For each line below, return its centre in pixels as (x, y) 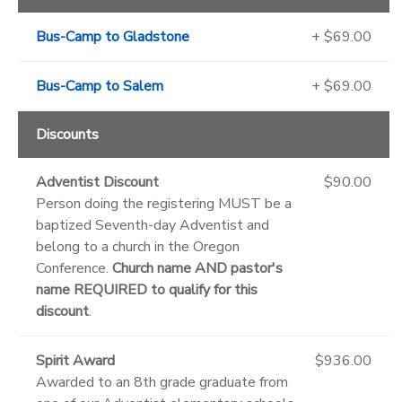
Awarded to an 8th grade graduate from (162, 382)
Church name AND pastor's (197, 268)
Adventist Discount (97, 182)
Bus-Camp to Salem (100, 86)
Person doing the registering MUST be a (164, 203)
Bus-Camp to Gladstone (113, 36)
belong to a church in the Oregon (138, 246)
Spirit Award (75, 360)
